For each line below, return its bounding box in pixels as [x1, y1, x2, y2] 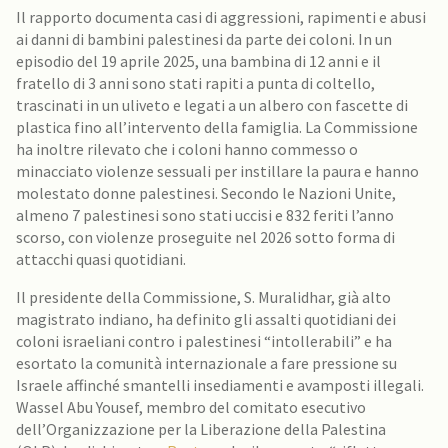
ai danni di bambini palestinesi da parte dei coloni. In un [16, 29, 392, 49]
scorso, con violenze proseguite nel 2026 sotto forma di [16, 227, 395, 247]
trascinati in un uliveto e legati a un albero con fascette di [16, 95, 408, 115]
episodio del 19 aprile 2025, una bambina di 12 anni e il [16, 51, 381, 71]
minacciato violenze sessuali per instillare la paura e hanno [16, 161, 419, 181]
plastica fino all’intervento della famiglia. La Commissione [16, 117, 418, 137]
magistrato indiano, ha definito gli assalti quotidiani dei [16, 309, 396, 329]
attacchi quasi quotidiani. [16, 249, 186, 269]
